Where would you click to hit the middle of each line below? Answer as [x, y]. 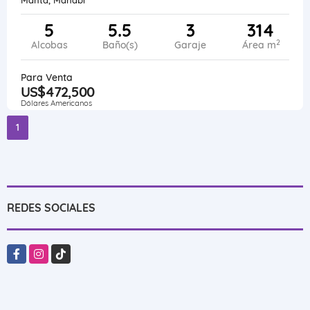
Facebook [29, 251]
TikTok [66, 251]
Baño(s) [120, 45]
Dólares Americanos [56, 103]
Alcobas [49, 45]
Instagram [53, 251]
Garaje [190, 45]
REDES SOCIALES [51, 207]
